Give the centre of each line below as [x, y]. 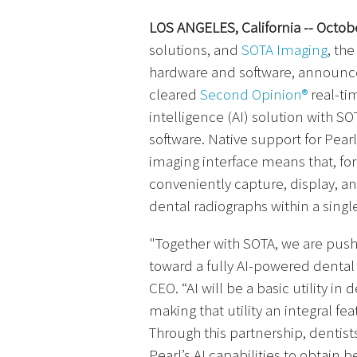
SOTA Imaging [284, 49]
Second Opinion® [254, 94]
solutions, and [195, 49]
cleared [175, 94]
